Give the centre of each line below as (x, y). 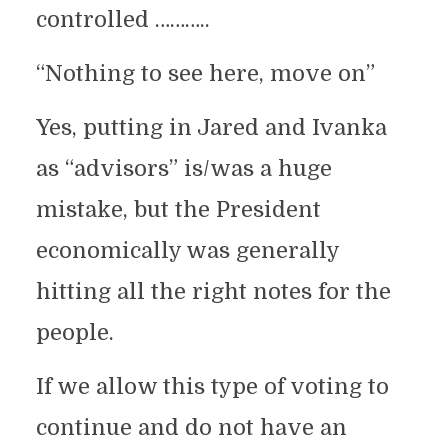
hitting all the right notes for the (213, 291)
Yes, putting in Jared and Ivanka (211, 127)
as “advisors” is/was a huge (183, 168)
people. (74, 332)
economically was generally (187, 250)
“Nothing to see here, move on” (205, 73)
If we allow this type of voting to (212, 386)
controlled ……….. (122, 19)
